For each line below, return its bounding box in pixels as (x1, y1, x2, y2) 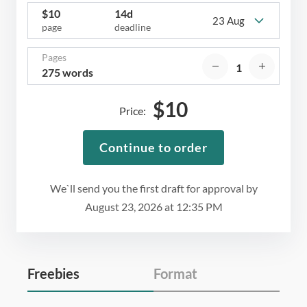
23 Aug (212, 14, 245, 27)
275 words (42, 66, 93, 79)
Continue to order (99, 140, 208, 156)
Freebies (27, 265, 79, 282)
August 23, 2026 (84, 200, 162, 214)
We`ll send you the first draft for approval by (49, 182, 258, 195)
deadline (114, 21, 151, 34)
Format (153, 265, 197, 282)
